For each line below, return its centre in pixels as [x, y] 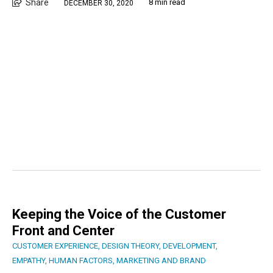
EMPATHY [29, 261]
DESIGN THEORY [130, 246]
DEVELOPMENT [189, 246]
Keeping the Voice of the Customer [119, 214]
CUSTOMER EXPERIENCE [55, 246]
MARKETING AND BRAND [161, 261]
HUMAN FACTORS [81, 261]
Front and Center [63, 231]
